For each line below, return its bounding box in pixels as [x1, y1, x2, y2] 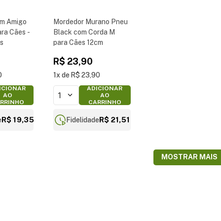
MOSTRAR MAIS [161, 153, 218, 161]
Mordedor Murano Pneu [53, 18, 128, 26]
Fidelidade [66, 116, 99, 124]
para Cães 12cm [53, 38, 104, 46]
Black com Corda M [53, 28, 115, 36]
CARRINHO [88, 98, 121, 106]
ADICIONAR [87, 84, 123, 92]
